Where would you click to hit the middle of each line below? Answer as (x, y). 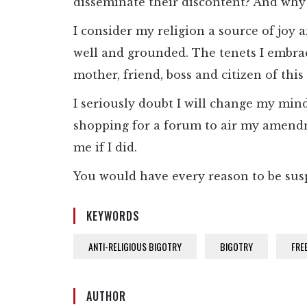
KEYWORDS (113, 216)
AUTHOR (106, 296)
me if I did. (105, 148)
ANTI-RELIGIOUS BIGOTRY (135, 247)
